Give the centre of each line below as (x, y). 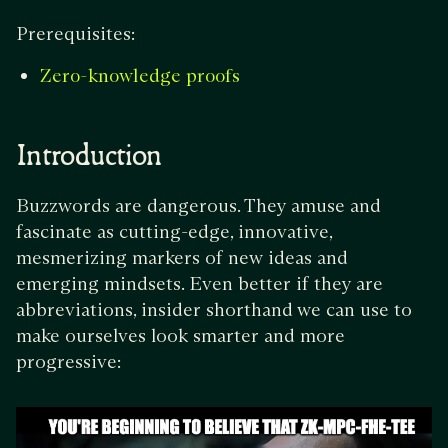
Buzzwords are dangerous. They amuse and (198, 205)
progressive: (68, 361)
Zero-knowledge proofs (140, 76)
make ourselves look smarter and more (180, 335)
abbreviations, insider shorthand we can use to (214, 309)
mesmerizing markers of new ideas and (182, 257)
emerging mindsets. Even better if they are (199, 283)
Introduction (89, 159)
